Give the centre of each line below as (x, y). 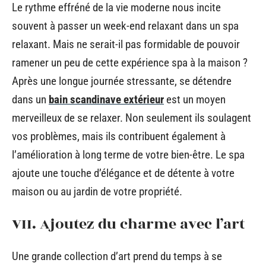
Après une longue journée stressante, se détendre (122, 81)
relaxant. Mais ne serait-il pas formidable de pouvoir (126, 44)
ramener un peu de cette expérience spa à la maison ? (130, 63)
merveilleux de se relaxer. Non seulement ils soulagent (132, 118)
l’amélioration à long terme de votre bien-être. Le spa (128, 155)
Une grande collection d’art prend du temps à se (117, 256)
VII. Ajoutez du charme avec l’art (128, 224)
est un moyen (195, 99)
